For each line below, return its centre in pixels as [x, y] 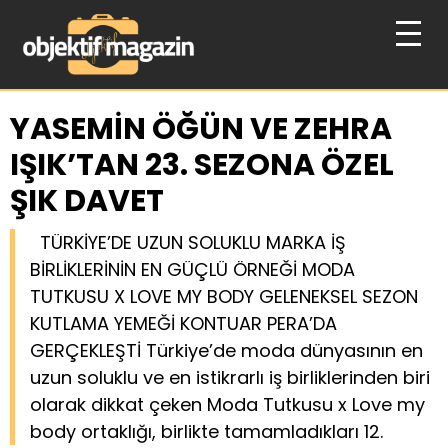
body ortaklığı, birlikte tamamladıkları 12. [206, 432]
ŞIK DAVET [87, 201]
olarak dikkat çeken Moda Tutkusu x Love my [227, 405]
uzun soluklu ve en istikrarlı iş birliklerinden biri [230, 378]
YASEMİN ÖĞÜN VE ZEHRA [201, 129]
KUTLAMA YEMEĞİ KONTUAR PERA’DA [183, 324]
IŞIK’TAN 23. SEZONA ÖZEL [202, 165]
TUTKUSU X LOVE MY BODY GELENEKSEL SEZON [224, 297]
